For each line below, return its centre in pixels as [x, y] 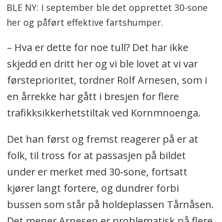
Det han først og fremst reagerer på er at [102, 139]
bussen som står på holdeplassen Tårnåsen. [110, 204]
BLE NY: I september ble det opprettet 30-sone [107, 7]
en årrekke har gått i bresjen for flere [93, 96]
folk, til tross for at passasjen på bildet [96, 155]
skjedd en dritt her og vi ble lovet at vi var [102, 63]
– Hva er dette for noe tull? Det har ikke [97, 47]
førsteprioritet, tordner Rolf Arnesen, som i [107, 80]
